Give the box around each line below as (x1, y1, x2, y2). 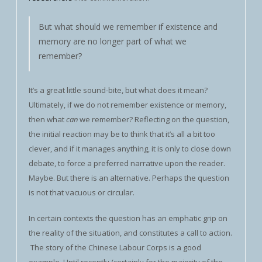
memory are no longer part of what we (39, 36, 187, 47)
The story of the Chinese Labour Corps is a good (29, 242, 201, 253)
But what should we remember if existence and (39, 21, 218, 32)
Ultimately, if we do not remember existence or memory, (29, 99, 226, 110)
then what (29, 114, 66, 125)
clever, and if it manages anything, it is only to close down (29, 143, 231, 154)
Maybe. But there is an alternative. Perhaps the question (29, 173, 229, 183)
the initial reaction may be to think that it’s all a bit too (29, 129, 215, 139)
